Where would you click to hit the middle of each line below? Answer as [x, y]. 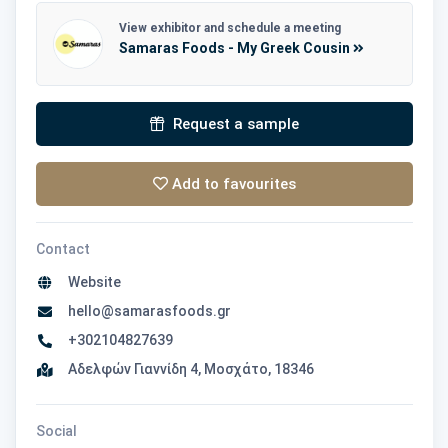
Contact [63, 249]
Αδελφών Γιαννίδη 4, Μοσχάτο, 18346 [187, 369]
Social [56, 431]
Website [91, 282]
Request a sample [234, 124]
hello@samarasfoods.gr [146, 311]
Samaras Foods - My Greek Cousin [236, 48]
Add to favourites [232, 184]
